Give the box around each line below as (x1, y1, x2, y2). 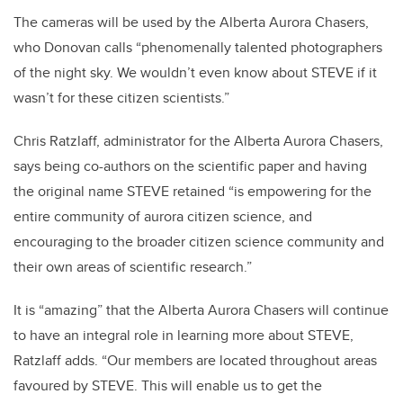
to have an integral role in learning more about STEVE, (13, 325, 354, 346)
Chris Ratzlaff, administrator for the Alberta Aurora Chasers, (13, 130, 383, 152)
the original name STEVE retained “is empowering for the (13, 181, 372, 202)
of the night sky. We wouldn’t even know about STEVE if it (13, 62, 377, 84)
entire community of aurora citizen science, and (13, 206, 312, 228)
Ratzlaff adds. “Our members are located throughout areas (13, 350, 377, 372)
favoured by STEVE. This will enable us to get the (13, 375, 322, 397)
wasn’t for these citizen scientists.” (13, 87, 229, 109)
